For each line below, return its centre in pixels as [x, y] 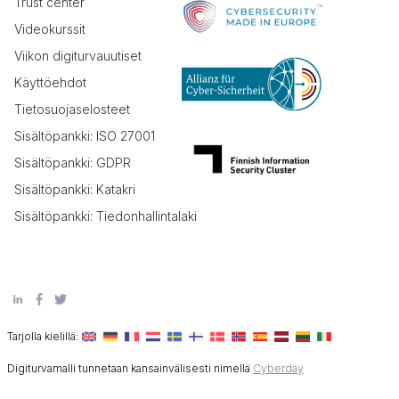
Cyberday [278, 368]
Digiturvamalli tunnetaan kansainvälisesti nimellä [130, 368]
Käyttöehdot [50, 82]
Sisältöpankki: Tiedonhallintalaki [106, 216]
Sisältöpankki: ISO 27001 [85, 135]
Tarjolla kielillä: [43, 336]
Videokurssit [50, 28]
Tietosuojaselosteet [72, 109]
